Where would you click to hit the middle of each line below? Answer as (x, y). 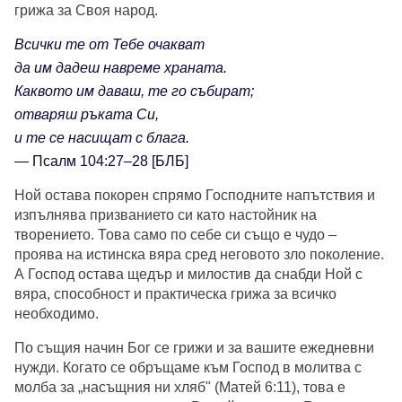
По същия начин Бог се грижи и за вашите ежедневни (194, 348)
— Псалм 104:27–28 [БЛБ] (101, 162)
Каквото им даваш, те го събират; (134, 92)
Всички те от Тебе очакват (109, 45)
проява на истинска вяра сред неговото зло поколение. (199, 255)
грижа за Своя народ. (88, 11)
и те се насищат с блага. (102, 138)
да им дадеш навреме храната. (121, 68)
